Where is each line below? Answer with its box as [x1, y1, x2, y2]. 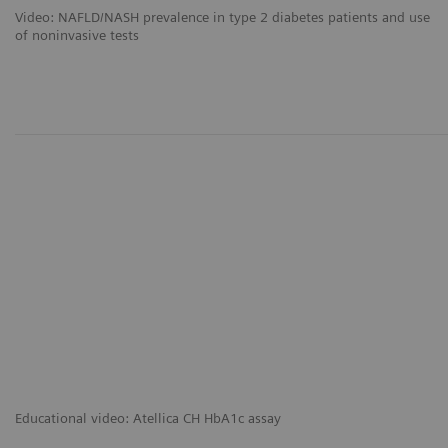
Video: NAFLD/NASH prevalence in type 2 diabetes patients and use [15, 9, 430, 26]
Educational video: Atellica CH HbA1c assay [15, 410, 281, 427]
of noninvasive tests [15, 27, 139, 44]
